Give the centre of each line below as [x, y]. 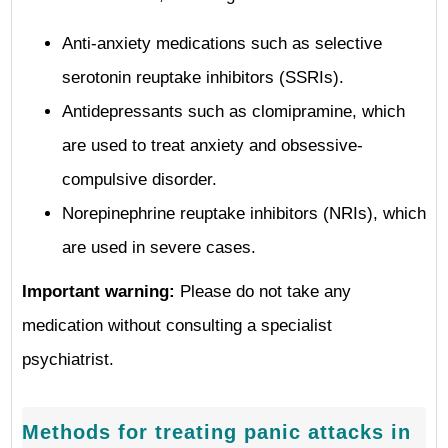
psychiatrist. [68, 359]
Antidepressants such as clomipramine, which [233, 111]
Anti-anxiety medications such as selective [222, 43]
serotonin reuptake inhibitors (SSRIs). [203, 77]
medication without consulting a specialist [177, 325]
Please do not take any [263, 291]
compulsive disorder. [139, 179]
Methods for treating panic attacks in [216, 432]
